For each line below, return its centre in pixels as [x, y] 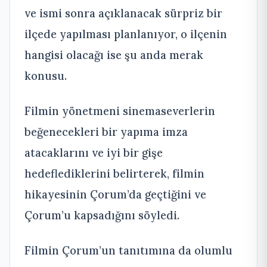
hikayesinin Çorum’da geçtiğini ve [115, 194]
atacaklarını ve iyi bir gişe [94, 152]
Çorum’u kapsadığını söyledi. [102, 215]
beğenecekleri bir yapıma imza [106, 131]
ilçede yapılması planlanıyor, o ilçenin [126, 34]
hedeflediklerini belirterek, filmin [114, 173]
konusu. [46, 75]
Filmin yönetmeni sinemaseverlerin [120, 111]
